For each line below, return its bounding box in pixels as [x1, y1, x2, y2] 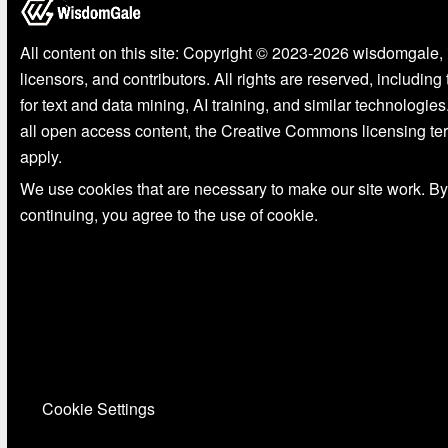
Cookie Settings [41, 397, 155, 421]
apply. [19, 145, 62, 169]
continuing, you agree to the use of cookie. [19, 203, 318, 227]
